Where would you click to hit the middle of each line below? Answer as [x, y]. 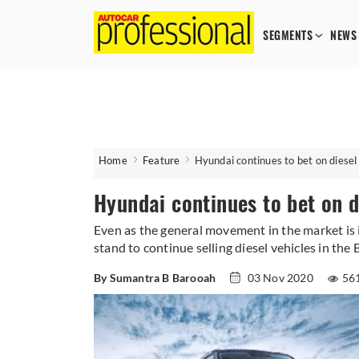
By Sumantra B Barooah [155, 278]
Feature [161, 160]
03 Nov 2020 [280, 278]
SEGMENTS [288, 36]
